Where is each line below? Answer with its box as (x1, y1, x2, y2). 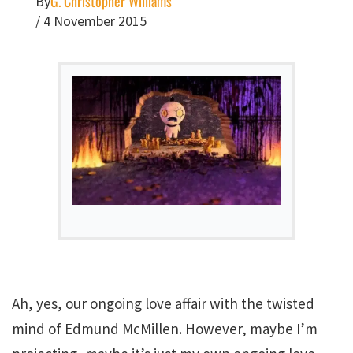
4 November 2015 (43, 12, 147, 31)
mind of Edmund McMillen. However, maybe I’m (12, 318, 318, 338)
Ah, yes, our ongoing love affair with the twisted (12, 293, 314, 313)
